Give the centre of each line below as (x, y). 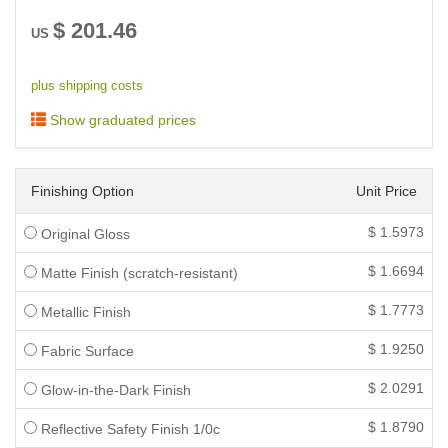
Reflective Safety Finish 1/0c (128, 429)
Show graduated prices (121, 120)
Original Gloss (83, 234)
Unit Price (386, 191)
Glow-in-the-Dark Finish (114, 390)
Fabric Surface (85, 351)
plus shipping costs (87, 86)
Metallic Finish (84, 312)
